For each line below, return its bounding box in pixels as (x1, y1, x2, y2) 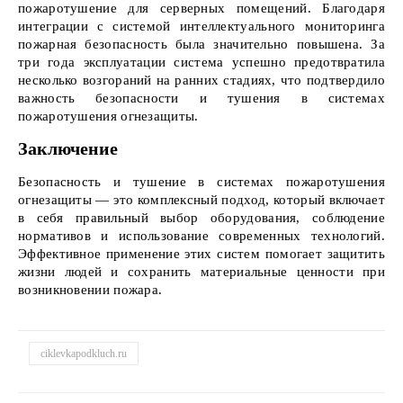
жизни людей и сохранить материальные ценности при (18, 264, 385, 279)
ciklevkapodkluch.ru (40, 347, 127, 360)
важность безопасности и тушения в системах (18, 91, 385, 105)
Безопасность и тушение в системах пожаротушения (18, 175, 385, 189)
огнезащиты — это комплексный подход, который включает (18, 193, 385, 207)
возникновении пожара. (18, 282, 163, 297)
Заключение (18, 139, 118, 158)
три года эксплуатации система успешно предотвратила (18, 55, 385, 69)
